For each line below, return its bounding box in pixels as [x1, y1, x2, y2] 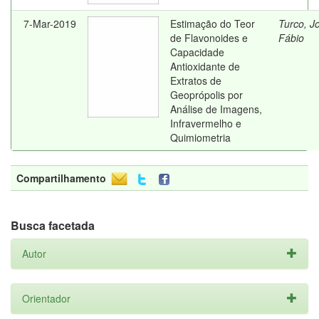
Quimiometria [170, 130, 231, 145]
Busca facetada [11, 217, 95, 234]
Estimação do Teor [170, 16, 255, 31]
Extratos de [170, 73, 221, 88]
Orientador [22, 291, 70, 305]
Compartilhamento [16, 171, 106, 185]
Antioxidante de [170, 59, 240, 73]
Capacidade [170, 45, 224, 59]
